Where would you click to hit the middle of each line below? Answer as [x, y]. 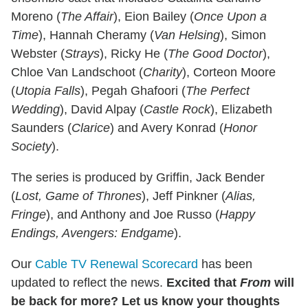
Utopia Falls [48, 91]
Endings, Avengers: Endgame [92, 233]
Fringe [29, 215]
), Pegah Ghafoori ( [133, 91]
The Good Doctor [215, 54]
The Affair [87, 17]
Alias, [241, 196]
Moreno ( [36, 17]
